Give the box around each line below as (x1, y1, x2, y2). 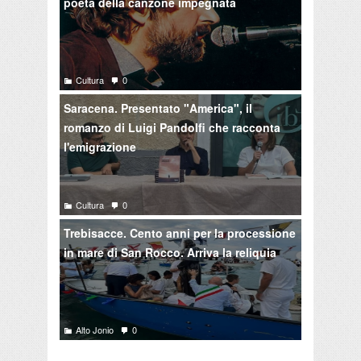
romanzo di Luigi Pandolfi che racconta (64, 118, 280, 135)
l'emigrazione (64, 138, 136, 155)
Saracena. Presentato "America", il (64, 99, 252, 116)
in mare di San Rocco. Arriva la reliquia (64, 243, 276, 260)
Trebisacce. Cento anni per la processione (64, 224, 296, 241)
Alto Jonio (76, 322, 114, 336)
